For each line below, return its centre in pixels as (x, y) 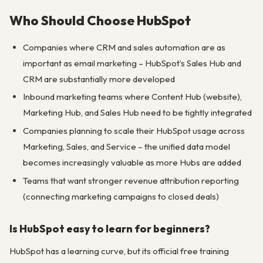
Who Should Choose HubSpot (100, 21)
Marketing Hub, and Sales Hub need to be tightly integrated (137, 113)
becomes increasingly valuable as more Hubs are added (132, 163)
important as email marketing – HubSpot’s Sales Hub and (132, 63)
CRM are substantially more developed (99, 79)
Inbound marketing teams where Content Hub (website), (132, 97)
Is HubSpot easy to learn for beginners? (110, 229)
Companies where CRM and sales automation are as (124, 47)
